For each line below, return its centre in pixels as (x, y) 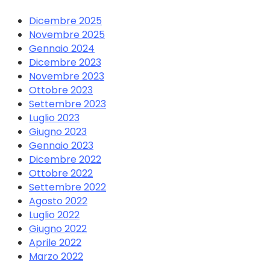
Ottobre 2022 (61, 174)
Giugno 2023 (58, 132)
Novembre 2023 (67, 77)
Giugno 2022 (58, 229)
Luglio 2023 (54, 118)
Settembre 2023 (67, 104)
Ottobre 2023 (61, 90)
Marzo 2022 (56, 257)
